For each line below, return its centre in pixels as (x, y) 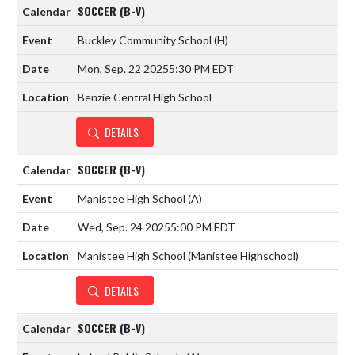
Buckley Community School (146, 40)
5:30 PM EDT (201, 68)
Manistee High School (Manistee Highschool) (188, 255)
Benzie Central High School (145, 97)
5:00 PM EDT (203, 227)
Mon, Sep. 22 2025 (123, 68)
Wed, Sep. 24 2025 (124, 227)
